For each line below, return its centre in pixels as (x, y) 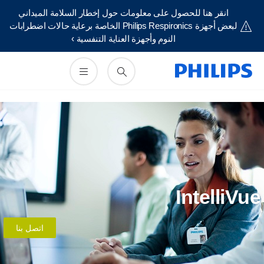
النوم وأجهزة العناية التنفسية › (129, 39)
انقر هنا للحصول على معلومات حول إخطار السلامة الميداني (129, 13)
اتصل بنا (36, 228)
